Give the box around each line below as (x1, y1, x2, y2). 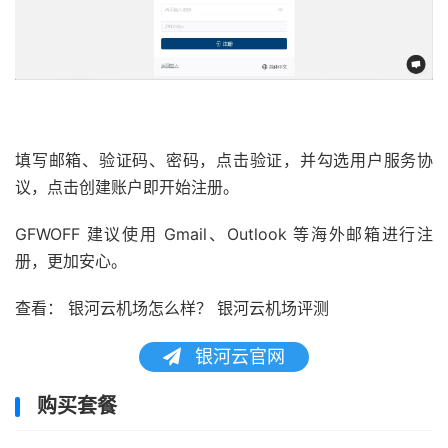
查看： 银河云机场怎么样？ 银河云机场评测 (15, 297, 329, 318)
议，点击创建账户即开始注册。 (15, 176, 239, 197)
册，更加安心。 (15, 250, 127, 271)
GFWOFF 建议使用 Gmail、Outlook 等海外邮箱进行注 (15, 223, 433, 244)
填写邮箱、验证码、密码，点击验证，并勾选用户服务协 (15, 149, 433, 170)
